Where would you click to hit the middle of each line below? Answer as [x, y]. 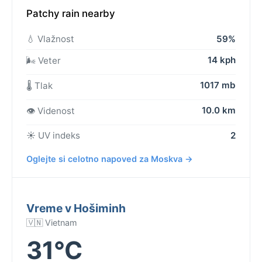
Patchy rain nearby [71, 13]
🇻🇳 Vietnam [52, 222]
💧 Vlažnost [50, 39]
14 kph [222, 60]
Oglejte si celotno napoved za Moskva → [110, 158]
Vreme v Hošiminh [76, 208]
